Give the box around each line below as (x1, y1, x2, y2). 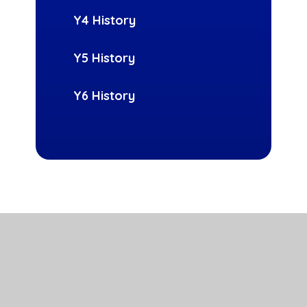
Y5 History (73, 50, 136, 66)
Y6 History (73, 88, 136, 104)
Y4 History (73, 12, 136, 29)
